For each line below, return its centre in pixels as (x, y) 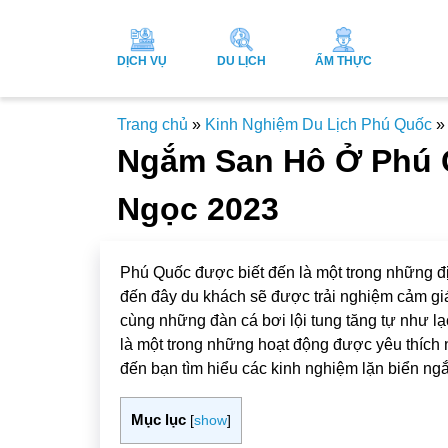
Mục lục (158, 419)
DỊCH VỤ (142, 60)
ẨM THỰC (343, 60)
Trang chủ (152, 124)
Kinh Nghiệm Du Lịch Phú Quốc (318, 124)
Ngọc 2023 (198, 208)
